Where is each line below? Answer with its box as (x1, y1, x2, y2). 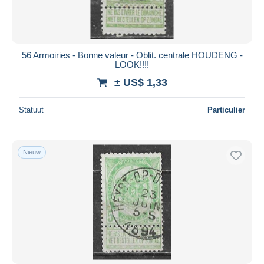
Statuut (19, 105, 44, 114)
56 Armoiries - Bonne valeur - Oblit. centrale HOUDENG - (21, 49, 243, 60)
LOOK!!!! (115, 59, 149, 70)
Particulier (207, 105, 245, 114)
